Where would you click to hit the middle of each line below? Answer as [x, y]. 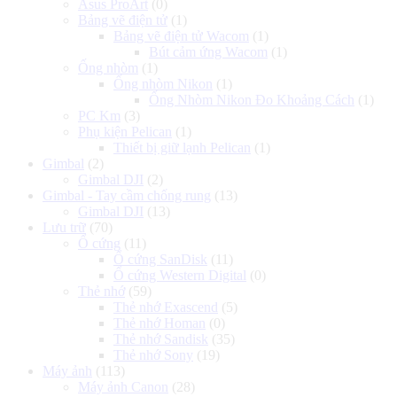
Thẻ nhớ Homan [160, 323]
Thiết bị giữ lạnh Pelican [182, 147]
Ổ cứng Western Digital [180, 275]
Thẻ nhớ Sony [153, 354]
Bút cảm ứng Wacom [208, 51]
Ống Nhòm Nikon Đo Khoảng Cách [252, 99]
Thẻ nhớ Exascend [166, 307]
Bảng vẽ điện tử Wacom [181, 35]
